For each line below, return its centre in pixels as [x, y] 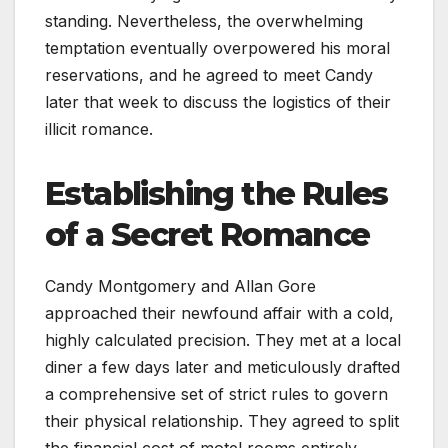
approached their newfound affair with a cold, [219, 312]
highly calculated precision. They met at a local [223, 339]
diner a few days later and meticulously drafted [222, 366]
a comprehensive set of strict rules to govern [216, 393]
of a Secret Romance [207, 234]
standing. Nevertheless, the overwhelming [204, 20]
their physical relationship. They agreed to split [222, 420]
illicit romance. [99, 128]
